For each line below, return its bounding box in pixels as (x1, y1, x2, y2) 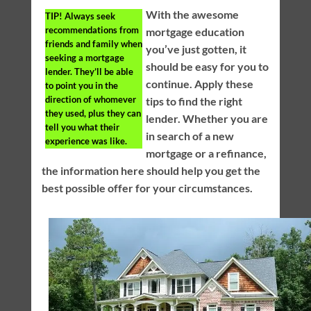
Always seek (62, 10, 115, 22)
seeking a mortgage (44, 51, 124, 63)
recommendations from (44, 24, 139, 35)
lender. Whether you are (145, 111, 268, 125)
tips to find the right (145, 94, 242, 108)
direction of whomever (44, 93, 136, 105)
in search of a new (145, 128, 234, 142)
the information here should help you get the (41, 163, 260, 177)
